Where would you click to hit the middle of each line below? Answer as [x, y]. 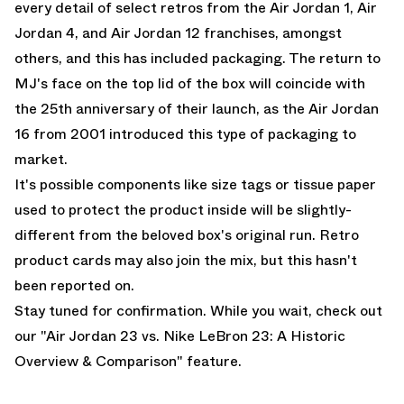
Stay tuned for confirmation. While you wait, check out [198, 310]
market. [41, 159]
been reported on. [74, 285]
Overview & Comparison [96, 361]
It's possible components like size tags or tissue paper [195, 184]
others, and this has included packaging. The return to [197, 58]
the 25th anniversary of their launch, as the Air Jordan [197, 108]
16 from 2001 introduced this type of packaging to [185, 133]
